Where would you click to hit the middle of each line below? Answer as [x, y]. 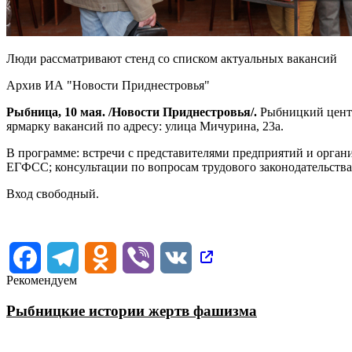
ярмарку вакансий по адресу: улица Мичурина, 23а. [147, 126]
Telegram [102, 256]
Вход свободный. [54, 193]
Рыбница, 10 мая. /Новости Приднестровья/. [133, 112]
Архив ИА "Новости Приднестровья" [108, 85]
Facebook [65, 256]
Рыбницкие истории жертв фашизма [132, 310]
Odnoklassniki [152, 256]
